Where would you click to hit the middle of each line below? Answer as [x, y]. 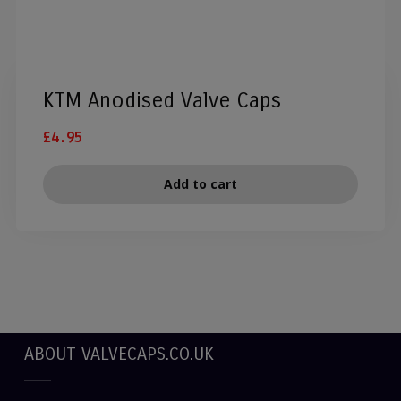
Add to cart [200, 184]
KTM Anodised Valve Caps [162, 101]
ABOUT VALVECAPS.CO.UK [119, 354]
